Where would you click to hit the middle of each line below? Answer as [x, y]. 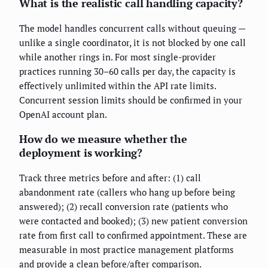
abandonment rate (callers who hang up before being [127, 192]
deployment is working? [81, 152]
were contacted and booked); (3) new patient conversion [133, 220]
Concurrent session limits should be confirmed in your [131, 100]
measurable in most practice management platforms [127, 249]
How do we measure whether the [103, 138]
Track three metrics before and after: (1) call [110, 177]
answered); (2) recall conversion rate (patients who [124, 206]
